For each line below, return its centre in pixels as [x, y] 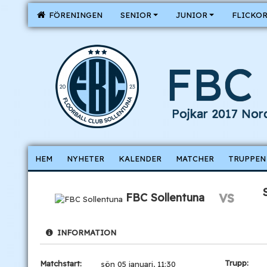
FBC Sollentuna [165, 198]
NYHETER [86, 159]
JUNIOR [192, 15]
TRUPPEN [247, 159]
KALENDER [140, 159]
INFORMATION [84, 232]
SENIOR [136, 15]
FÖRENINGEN [73, 15]
